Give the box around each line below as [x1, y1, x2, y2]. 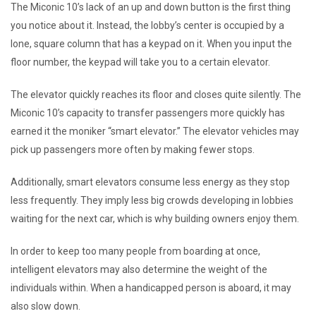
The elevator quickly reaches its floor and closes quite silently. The [11, 89, 301, 100]
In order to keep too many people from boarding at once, [11, 245, 260, 257]
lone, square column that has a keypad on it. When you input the [11, 38, 292, 49]
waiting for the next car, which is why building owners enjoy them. [11, 213, 299, 224]
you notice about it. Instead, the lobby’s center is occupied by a [11, 20, 284, 31]
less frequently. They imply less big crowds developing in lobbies [11, 195, 293, 206]
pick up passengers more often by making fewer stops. [11, 144, 255, 155]
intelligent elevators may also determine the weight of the [11, 264, 267, 275]
